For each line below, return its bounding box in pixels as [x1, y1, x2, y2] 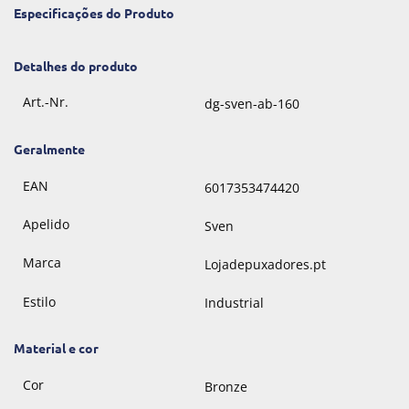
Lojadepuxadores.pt [204, 256, 327, 274]
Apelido [22, 215, 69, 234]
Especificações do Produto [14, 5, 174, 22]
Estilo [22, 292, 56, 310]
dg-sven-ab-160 [204, 95, 300, 113]
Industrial [204, 294, 265, 312]
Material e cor [14, 340, 99, 357]
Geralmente [14, 141, 85, 158]
